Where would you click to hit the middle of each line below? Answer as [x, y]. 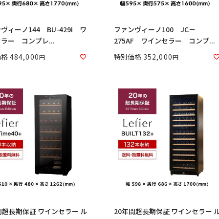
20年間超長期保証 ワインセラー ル [142, 211]
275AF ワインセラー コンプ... [164, 40]
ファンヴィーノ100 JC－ [155, 29]
